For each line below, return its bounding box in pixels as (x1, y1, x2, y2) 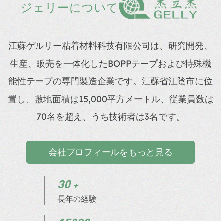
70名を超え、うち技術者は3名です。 (36, 111, 185, 123)
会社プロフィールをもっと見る (48, 147, 173, 158)
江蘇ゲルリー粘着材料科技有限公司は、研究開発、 (8, 40, 213, 52)
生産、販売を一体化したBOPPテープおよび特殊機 (10, 58, 211, 70)
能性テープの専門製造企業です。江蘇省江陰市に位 (8, 75, 213, 87)
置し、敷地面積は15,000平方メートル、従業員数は (7, 93, 214, 105)
